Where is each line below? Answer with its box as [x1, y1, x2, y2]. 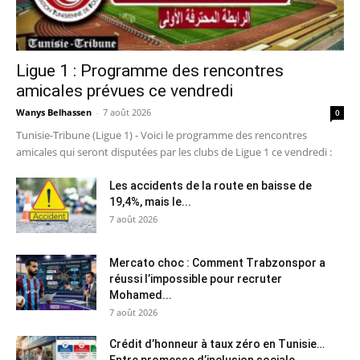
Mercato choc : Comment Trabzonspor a [109, 256, 325, 269]
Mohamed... [109, 288, 172, 301]
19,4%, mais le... [109, 194, 191, 208]
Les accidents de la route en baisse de [109, 178, 312, 192]
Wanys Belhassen [16, 105, 92, 118]
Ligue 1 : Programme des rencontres [16, 60, 284, 80]
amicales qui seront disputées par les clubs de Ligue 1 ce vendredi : [16, 144, 332, 159]
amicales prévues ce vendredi [16, 80, 233, 100]
